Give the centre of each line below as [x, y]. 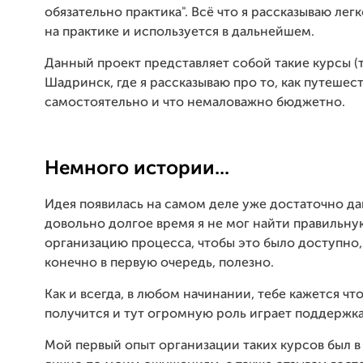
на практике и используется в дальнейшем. [179, 32]
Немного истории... [137, 169]
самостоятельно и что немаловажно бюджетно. [195, 103]
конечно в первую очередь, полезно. [159, 263]
